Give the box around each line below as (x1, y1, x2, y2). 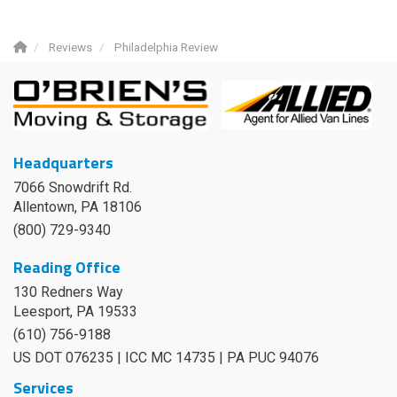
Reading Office (13, 254, 121, 279)
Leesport (13, 302, 70, 320)
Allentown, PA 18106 (13, 198, 142, 215)
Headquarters (13, 150, 113, 175)
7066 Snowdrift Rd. (13, 178, 132, 196)
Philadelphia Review (114, 39, 218, 54)
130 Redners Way (13, 283, 123, 300)
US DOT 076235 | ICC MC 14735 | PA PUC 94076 (13, 348, 319, 366)
